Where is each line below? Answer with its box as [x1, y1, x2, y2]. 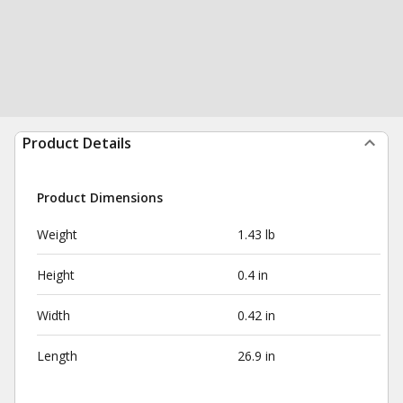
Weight [37, 226, 77, 243]
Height [37, 266, 75, 283]
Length [37, 347, 77, 364]
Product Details [22, 133, 131, 153]
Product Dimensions [37, 189, 163, 206]
